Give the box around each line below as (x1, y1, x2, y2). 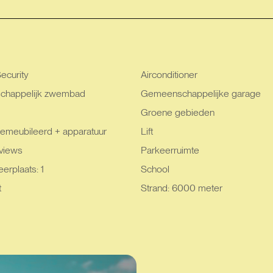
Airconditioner (140, 69, 197, 80)
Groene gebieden (140, 107, 214, 118)
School (140, 163, 169, 175)
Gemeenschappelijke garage (140, 88, 261, 99)
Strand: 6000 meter (140, 182, 222, 194)
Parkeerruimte (140, 144, 199, 156)
